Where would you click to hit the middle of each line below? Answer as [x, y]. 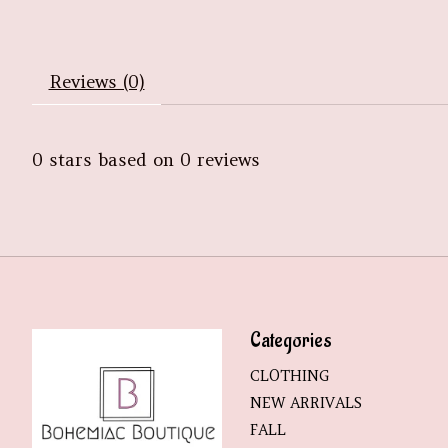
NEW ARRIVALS [305, 403]
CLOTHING [289, 375]
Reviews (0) [96, 82]
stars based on [111, 160]
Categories [290, 340]
